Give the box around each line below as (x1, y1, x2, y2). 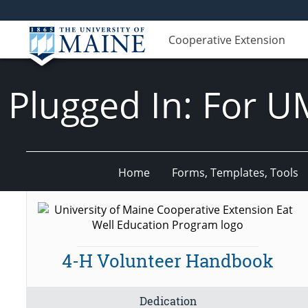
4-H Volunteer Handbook (62, 249, 274, 273)
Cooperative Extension (168, 32, 285, 47)
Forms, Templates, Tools (171, 164, 298, 180)
